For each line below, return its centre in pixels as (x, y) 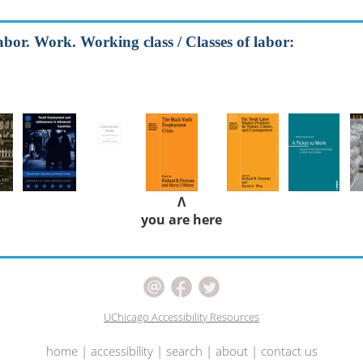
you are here (181, 220)
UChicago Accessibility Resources (181, 317)
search (184, 351)
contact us (289, 351)
